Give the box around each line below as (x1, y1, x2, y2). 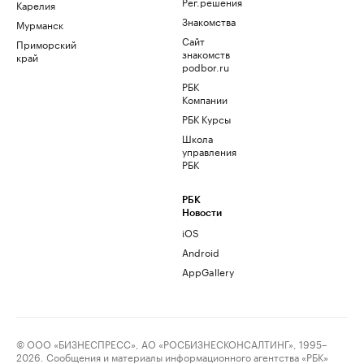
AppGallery (182, 263, 234, 279)
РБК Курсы (182, 110, 231, 126)
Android (182, 244, 219, 259)
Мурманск (16, 16, 63, 32)
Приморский (16, 36, 76, 51)
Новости (182, 208, 222, 218)
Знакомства (182, 13, 236, 28)
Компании (182, 91, 227, 106)
